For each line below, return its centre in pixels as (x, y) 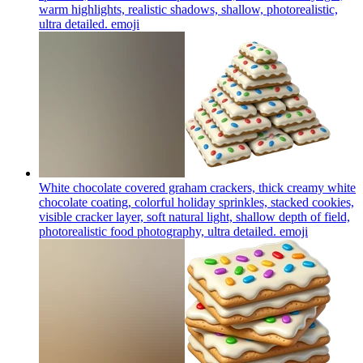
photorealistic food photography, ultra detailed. (158, 231)
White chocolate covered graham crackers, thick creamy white (197, 187)
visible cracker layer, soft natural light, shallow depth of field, (194, 216)
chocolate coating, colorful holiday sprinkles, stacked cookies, (196, 202)
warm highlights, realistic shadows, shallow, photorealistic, (188, 9)
